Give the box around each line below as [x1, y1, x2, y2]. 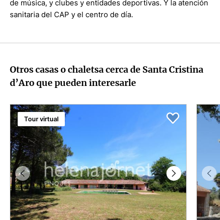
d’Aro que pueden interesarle [10, 77, 136, 88]
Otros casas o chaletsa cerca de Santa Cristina [10, 64, 203, 75]
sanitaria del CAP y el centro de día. [10, 10, 133, 19]
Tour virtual [24, 115, 58, 123]
